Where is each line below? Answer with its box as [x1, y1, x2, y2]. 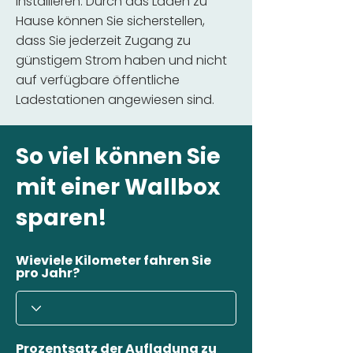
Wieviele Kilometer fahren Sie [16, 251, 211, 269]
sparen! [16, 203, 107, 233]
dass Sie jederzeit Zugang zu [16, 32, 191, 50]
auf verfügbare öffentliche [16, 71, 180, 89]
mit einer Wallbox [16, 172, 220, 203]
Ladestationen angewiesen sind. [16, 91, 214, 109]
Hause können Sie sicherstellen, [16, 12, 205, 30]
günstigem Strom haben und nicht [16, 51, 227, 69]
